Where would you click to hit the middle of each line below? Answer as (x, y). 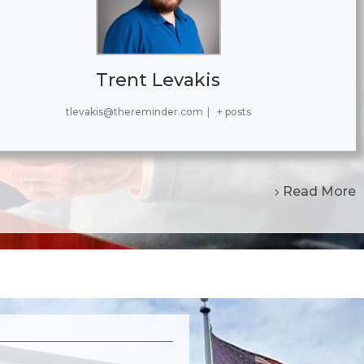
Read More (319, 192)
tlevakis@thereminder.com (135, 112)
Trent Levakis (158, 80)
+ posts (234, 112)
